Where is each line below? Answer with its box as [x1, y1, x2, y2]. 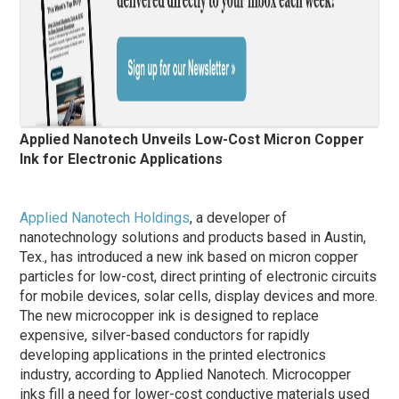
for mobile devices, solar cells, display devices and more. [20, 287, 379, 305]
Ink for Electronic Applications [20, 150, 224, 167]
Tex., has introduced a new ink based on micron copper [20, 248, 359, 265]
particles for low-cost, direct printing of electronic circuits [20, 267, 378, 285]
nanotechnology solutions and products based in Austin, [20, 228, 367, 246]
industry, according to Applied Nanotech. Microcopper [20, 365, 352, 383]
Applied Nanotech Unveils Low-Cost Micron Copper [20, 130, 365, 148]
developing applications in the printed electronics [20, 346, 327, 363]
